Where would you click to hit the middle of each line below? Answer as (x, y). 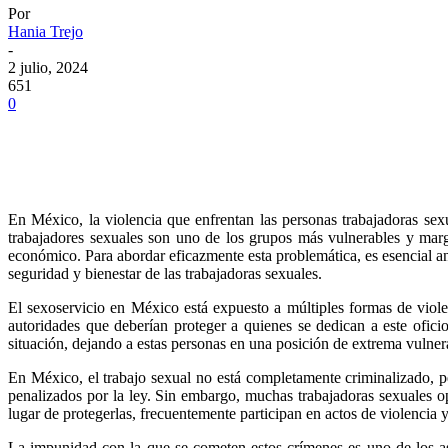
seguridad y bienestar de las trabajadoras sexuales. (165, 273)
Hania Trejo (45, 31)
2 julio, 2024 (48, 67)
